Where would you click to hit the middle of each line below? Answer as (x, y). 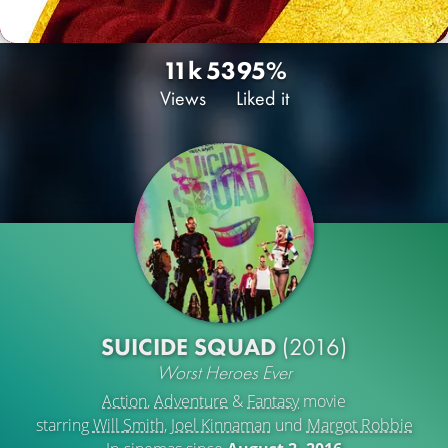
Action (124, 401)
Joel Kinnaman (220, 425)
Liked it (262, 98)
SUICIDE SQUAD (191, 346)
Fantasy (273, 401)
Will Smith (128, 425)
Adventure (191, 401)
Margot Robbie (359, 425)
